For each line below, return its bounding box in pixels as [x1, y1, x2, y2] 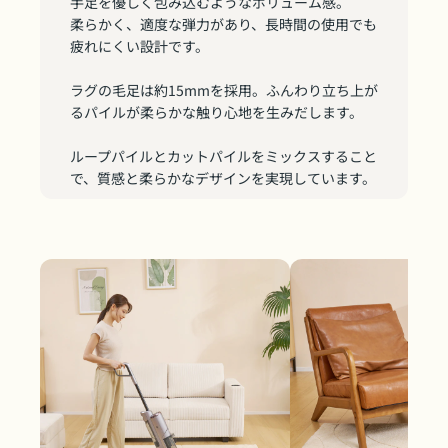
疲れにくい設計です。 [70, 36, 209, 56]
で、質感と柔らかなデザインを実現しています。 [70, 168, 376, 188]
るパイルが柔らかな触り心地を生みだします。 [70, 102, 363, 122]
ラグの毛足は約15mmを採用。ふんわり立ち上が [70, 80, 378, 100]
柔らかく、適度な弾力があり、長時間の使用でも [70, 14, 377, 34]
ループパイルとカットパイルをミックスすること [70, 146, 377, 166]
